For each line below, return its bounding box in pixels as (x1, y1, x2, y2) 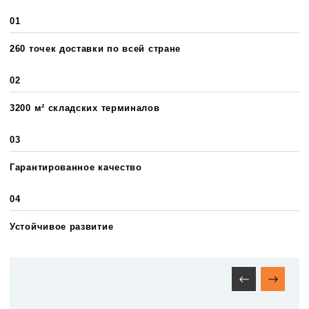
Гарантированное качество (10, 162, 142, 172)
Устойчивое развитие (10, 221, 114, 232)
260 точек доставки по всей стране (10, 43, 181, 54)
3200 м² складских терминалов (10, 103, 160, 113)
